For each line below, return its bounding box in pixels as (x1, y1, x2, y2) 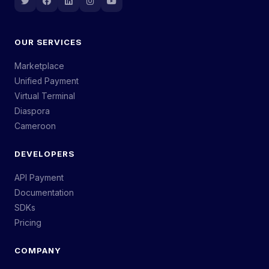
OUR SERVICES (14, 37, 82, 47)
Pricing (14, 217, 41, 228)
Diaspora (14, 106, 50, 116)
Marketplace (14, 61, 64, 71)
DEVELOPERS (14, 148, 74, 159)
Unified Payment (14, 76, 79, 86)
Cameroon (14, 121, 56, 131)
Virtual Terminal (14, 91, 75, 101)
